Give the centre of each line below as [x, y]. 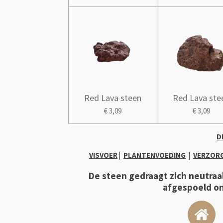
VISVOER [103, 155]
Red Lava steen [113, 98]
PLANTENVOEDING [155, 155]
